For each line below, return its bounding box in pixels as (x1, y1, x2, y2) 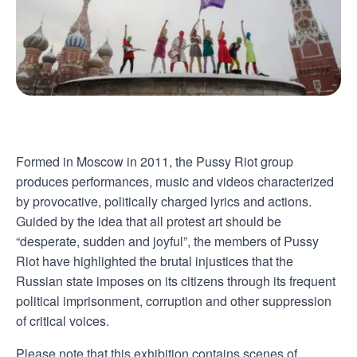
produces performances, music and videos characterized (16, 171, 334, 190)
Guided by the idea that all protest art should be (16, 211, 281, 230)
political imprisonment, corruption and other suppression (16, 291, 331, 310)
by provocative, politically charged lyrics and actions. (16, 191, 312, 210)
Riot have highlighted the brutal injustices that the (16, 251, 293, 270)
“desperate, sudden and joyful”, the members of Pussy (16, 231, 319, 250)
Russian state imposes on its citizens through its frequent (16, 271, 335, 290)
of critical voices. (16, 311, 109, 330)
